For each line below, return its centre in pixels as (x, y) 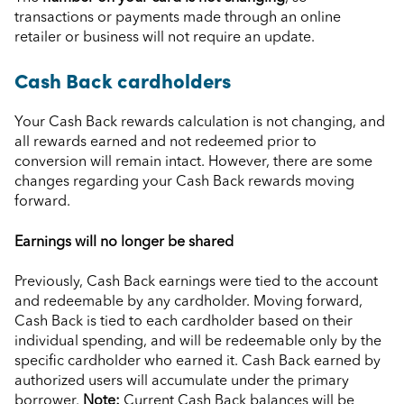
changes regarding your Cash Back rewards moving (184, 183)
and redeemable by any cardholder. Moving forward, (188, 303)
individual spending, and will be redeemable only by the (198, 342)
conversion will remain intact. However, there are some (193, 163)
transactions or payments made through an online (178, 18)
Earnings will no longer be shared (124, 242)
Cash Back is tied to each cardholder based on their (184, 322)
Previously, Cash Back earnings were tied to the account (196, 283)
